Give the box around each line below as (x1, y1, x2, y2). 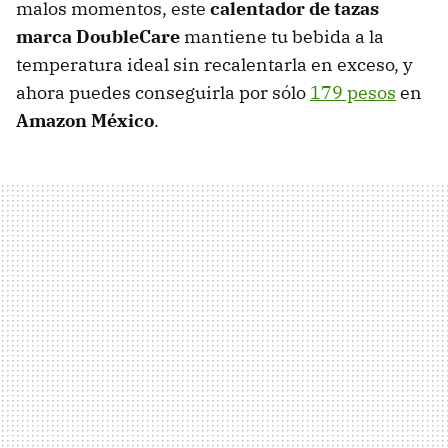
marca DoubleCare (16, 25, 180, 49)
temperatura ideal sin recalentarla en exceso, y (16, 53, 413, 77)
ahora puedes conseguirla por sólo (16, 81, 310, 105)
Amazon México (16, 109, 154, 133)
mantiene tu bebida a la (180, 25, 384, 49)
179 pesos (310, 81, 396, 105)
